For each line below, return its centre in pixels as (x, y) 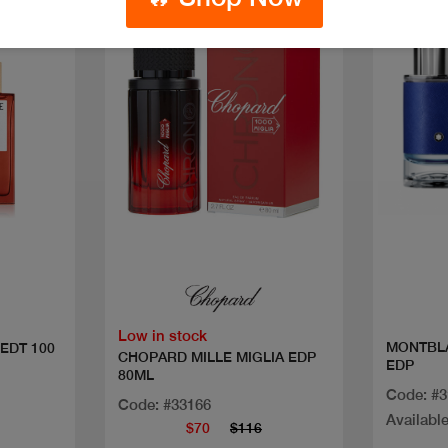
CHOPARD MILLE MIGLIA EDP (216, 356)
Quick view (223, 248)
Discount (148, 35)
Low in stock (162, 335)
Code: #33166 (164, 404)
